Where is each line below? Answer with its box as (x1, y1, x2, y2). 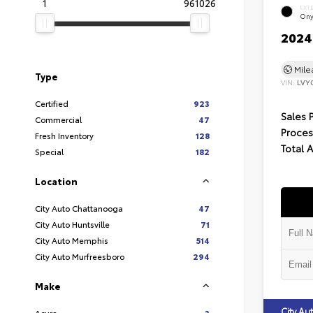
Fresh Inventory (35, 129, 94, 141)
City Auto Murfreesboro (35, 250, 124, 262)
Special (35, 145, 64, 157)
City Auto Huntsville (35, 218, 110, 230)
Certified (35, 97, 68, 109)
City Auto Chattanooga (35, 202, 123, 214)
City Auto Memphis (35, 234, 108, 246)
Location (35, 175, 78, 187)
